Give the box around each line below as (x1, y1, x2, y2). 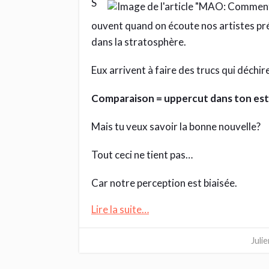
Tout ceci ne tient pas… (91, 148, 193, 161)
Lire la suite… (91, 203, 149, 216)
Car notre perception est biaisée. (91, 177, 237, 189)
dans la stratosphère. (91, 35, 186, 48)
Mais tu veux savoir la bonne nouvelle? (91, 120, 261, 133)
